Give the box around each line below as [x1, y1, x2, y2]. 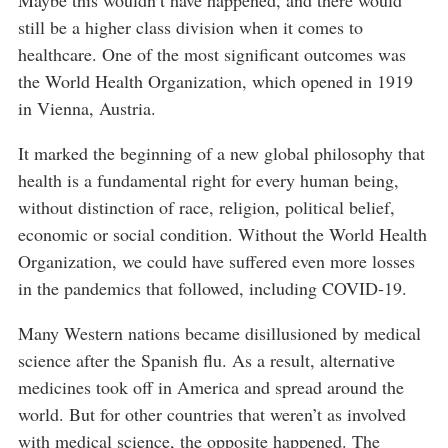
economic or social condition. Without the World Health [18, 222, 427, 246]
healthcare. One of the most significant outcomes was [18, 42, 406, 66]
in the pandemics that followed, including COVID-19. [18, 276, 407, 300]
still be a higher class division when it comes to [18, 15, 363, 39]
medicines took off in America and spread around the [18, 375, 404, 399]
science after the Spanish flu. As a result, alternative [18, 348, 395, 372]
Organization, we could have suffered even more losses [18, 249, 415, 273]
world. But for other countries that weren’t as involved [18, 402, 406, 426]
